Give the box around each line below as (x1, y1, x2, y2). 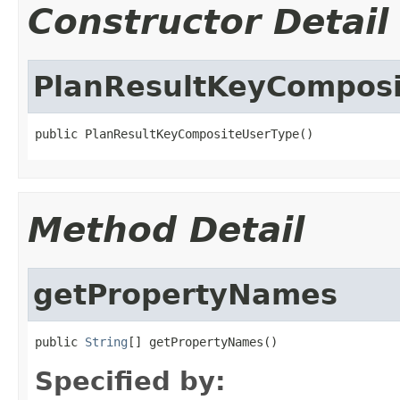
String (85, 334, 128, 349)
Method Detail (28, 209, 304, 250)
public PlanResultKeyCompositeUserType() (35, 126, 313, 141)
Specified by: (35, 365, 226, 396)
